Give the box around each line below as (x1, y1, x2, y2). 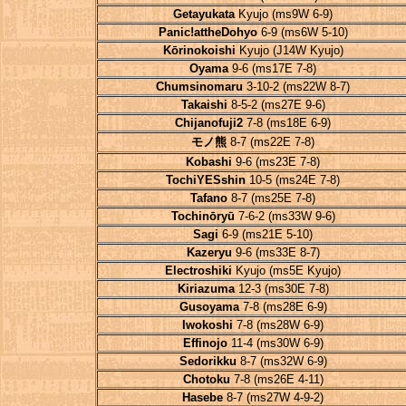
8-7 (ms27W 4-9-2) (223, 391, 324, 404)
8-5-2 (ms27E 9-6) (227, 98, 325, 111)
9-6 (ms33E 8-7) (231, 246, 320, 259)
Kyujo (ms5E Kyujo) (232, 264, 341, 277)
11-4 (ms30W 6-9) (227, 336, 324, 350)
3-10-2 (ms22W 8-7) (243, 80, 350, 93)
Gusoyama (179, 300, 239, 314)
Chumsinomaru (156, 80, 243, 93)
